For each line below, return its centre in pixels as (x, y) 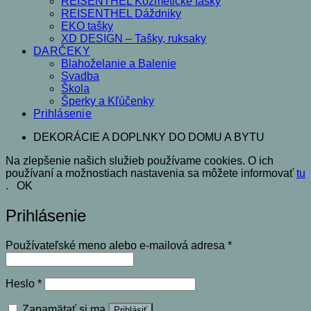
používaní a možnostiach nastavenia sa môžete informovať (151, 174)
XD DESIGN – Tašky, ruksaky (134, 39)
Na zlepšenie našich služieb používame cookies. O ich (140, 161)
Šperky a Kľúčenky (108, 101)
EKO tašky (87, 26)
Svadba (80, 76)
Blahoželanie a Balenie (119, 64)
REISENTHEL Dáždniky (121, 14)
